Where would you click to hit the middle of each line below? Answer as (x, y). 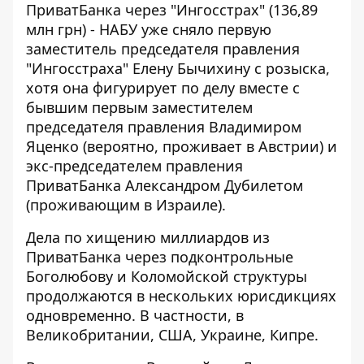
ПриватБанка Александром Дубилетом (165, 186)
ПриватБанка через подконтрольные (160, 257)
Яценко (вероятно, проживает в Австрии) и (182, 147)
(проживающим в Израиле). (126, 205)
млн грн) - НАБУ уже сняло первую (149, 30)
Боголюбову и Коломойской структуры (167, 277)
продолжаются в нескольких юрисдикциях (181, 296)
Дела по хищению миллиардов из (148, 238)
